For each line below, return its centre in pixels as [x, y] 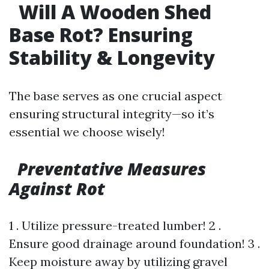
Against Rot [57, 189]
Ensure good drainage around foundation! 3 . [134, 243]
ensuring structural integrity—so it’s [112, 114]
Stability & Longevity [112, 57]
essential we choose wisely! [87, 132]
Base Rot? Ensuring [101, 35]
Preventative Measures [112, 169]
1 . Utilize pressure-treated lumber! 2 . [115, 225]
